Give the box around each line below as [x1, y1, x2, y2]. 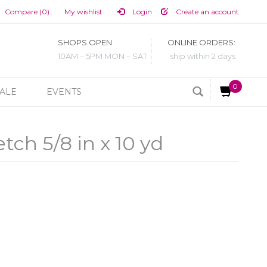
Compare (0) [4, 7, 49, 16]
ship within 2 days [170, 51, 235, 61]
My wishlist [64, 7, 103, 16]
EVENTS [46, 86, 82, 97]
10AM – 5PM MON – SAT [58, 51, 147, 61]
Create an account [173, 7, 239, 16]
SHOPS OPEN [58, 38, 112, 48]
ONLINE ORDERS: [167, 38, 235, 48]
